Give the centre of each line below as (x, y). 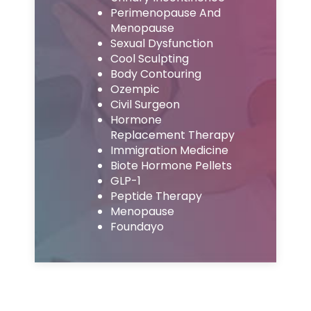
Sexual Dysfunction (161, 44)
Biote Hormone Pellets (171, 166)
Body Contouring (155, 74)
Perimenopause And (165, 13)
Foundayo (137, 227)
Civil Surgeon (145, 105)
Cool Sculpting (149, 59)
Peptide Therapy (156, 196)
